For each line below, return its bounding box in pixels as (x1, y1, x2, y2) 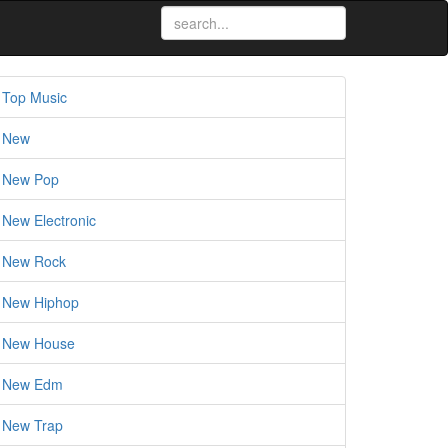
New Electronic (2, 210, 96, 230)
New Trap (2, 415, 63, 435)
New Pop (2, 169, 59, 189)
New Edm (2, 374, 63, 394)
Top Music (2, 87, 67, 107)
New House (2, 333, 75, 353)
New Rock (2, 251, 66, 271)
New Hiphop (2, 292, 79, 312)
